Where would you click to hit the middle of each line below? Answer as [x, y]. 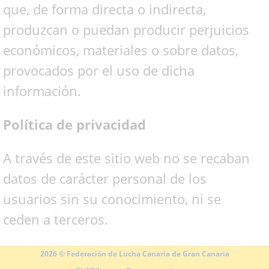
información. [42, 91]
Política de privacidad [74, 124]
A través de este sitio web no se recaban [126, 158]
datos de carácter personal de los [105, 178]
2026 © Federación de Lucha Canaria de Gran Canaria [134, 254]
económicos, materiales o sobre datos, [121, 50]
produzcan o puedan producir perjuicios [126, 29]
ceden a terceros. [56, 219]
